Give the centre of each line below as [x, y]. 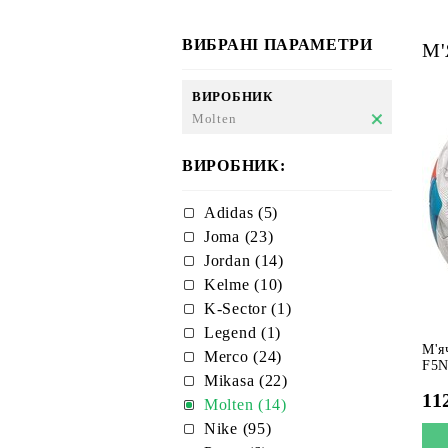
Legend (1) [242, 332]
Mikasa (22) [246, 380]
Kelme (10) [243, 284]
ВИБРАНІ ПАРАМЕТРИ [277, 44]
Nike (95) [238, 428]
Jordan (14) [244, 260]
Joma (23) [239, 236]
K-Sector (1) [248, 308]
